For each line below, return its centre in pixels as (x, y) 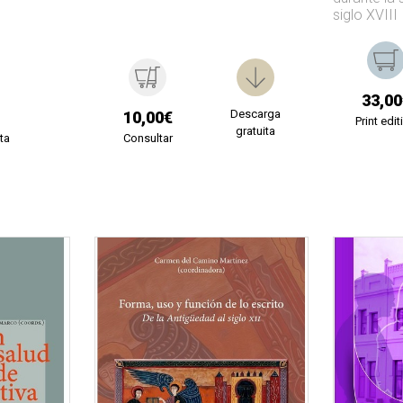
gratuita (255, 131)
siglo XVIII (365, 15)
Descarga (255, 114)
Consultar (148, 139)
